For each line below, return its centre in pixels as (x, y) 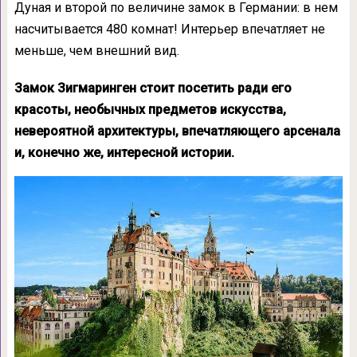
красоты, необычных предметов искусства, (150, 110)
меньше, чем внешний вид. (96, 51)
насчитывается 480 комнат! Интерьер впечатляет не (169, 29)
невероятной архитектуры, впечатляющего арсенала (177, 131)
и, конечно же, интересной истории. (124, 153)
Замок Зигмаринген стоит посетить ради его (153, 88)
